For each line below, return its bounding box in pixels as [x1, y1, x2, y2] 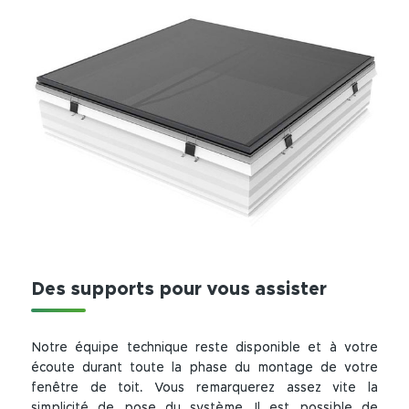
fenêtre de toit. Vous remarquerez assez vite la [31, 382, 378, 395]
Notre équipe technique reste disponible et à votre [31, 341, 378, 355]
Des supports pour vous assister [31, 279, 328, 299]
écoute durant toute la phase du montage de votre [31, 362, 378, 375]
